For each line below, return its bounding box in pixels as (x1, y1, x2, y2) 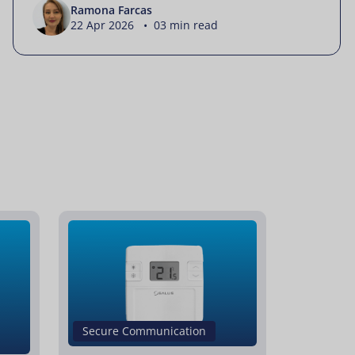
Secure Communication (82, 323, 206, 338)
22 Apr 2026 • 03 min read (71, 17, 218, 32)
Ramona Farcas (71, 2, 152, 17)
